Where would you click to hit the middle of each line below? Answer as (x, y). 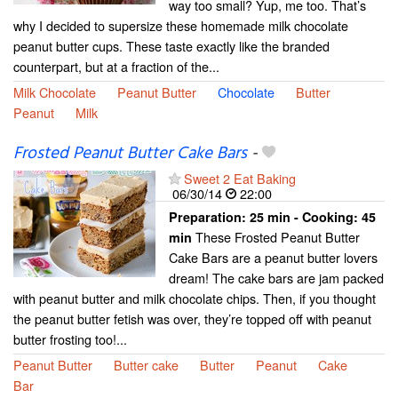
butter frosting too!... (70, 339)
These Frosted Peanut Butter (276, 237)
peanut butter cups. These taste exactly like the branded (171, 46)
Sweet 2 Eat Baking (240, 179)
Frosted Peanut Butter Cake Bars (130, 154)
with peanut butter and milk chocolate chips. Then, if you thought (195, 298)
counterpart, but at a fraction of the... (116, 67)
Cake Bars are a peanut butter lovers (273, 258)
